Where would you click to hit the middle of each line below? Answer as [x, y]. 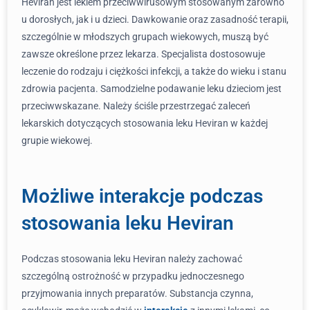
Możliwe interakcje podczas [142, 196]
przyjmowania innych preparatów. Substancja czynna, [137, 293]
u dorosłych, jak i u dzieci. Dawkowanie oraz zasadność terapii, [155, 19]
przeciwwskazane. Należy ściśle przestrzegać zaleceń [136, 106]
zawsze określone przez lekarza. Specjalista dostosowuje [143, 54]
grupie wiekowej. [57, 140]
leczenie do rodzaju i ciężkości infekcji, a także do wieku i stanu [154, 71]
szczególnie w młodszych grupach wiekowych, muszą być [145, 37]
